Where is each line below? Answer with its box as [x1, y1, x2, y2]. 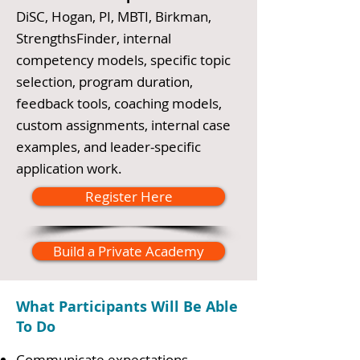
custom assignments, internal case [16, 116, 231, 134]
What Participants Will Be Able [16, 297, 238, 317]
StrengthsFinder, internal [16, 29, 171, 47]
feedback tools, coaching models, [16, 94, 222, 112]
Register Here [84, 187, 173, 206]
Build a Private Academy [53, 242, 204, 260]
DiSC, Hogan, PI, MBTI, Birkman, [16, 7, 211, 26]
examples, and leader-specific [16, 137, 201, 156]
